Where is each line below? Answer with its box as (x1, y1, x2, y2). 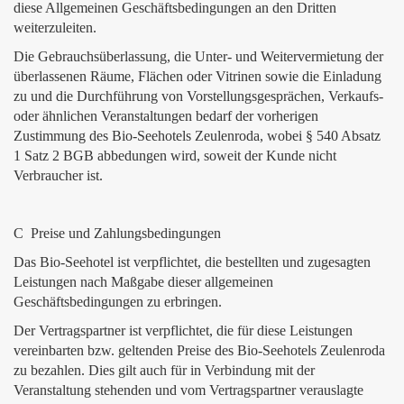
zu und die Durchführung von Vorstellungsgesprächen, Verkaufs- (14, 88, 383, 104)
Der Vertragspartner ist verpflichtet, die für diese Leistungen (14, 323, 353, 338)
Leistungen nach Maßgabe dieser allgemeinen (14, 274, 273, 289)
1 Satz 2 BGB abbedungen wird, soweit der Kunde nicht (14, 148, 336, 163)
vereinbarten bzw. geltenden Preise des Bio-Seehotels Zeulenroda (14, 343, 385, 358)
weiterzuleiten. (14, 20, 96, 35)
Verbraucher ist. (14, 168, 103, 183)
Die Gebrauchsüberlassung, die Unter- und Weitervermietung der (14, 49, 383, 64)
